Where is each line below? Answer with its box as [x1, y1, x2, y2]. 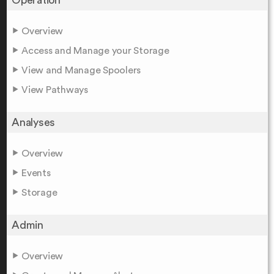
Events [21, 168, 51, 178]
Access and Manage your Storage [21, 45, 169, 56]
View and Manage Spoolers [21, 65, 141, 75]
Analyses [12, 116, 55, 128]
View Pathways [21, 84, 88, 95]
